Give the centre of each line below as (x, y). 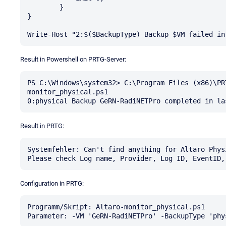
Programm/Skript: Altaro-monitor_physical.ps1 (116, 207)
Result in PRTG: (42, 126)
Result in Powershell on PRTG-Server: (73, 59)
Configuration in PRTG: (52, 183)
